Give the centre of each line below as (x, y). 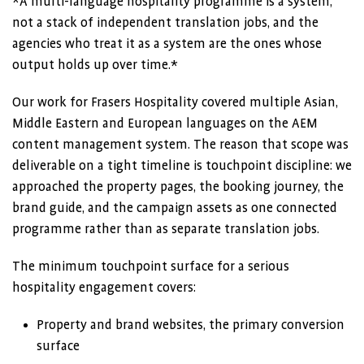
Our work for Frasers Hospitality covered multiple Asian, (175, 102)
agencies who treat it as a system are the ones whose (167, 44)
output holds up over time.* (95, 65)
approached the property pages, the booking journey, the (178, 187)
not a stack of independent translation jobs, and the (165, 23)
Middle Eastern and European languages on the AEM (165, 123)
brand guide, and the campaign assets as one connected (175, 208)
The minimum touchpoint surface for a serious (151, 266)
